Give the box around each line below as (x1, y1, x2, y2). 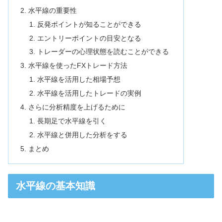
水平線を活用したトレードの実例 (37, 89, 141, 98)
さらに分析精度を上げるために (28, 103, 126, 111)
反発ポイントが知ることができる (37, 20, 141, 28)
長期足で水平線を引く (37, 116, 107, 125)
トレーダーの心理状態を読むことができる (37, 48, 169, 56)
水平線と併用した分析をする (37, 130, 127, 139)
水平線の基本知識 (16, 180, 95, 191)
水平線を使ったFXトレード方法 (28, 61, 128, 70)
